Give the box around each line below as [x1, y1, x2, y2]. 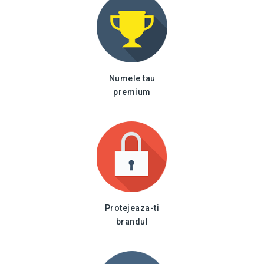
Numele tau [108, 74, 156, 83]
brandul [115, 217, 148, 226]
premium [113, 87, 151, 97]
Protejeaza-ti [104, 203, 160, 213]
